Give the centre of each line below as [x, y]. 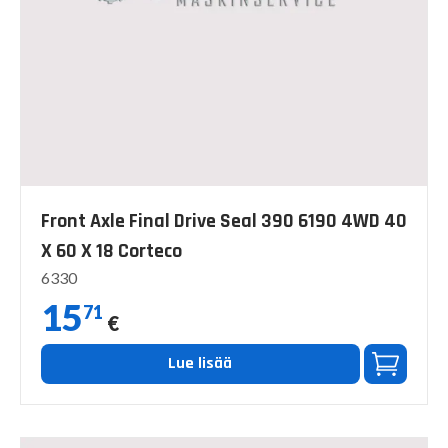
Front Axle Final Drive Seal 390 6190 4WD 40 [224, 220]
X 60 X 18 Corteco [111, 250]
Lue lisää [200, 363]
